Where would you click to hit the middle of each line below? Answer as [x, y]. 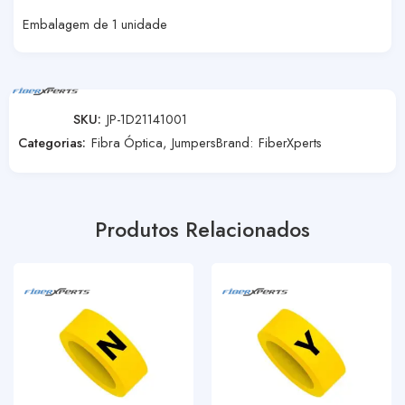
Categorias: [52, 142]
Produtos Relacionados [202, 229]
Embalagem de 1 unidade [95, 24]
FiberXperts [290, 142]
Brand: [236, 142]
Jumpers [194, 142]
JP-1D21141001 [147, 118]
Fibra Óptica [127, 142]
